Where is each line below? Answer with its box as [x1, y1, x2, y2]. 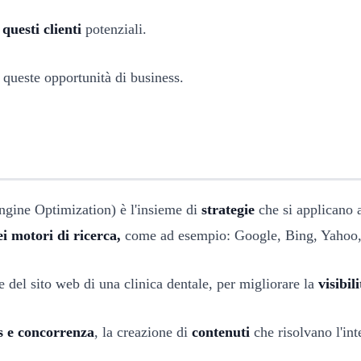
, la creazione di [94, 323, 192, 340]
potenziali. [81, 20, 147, 37]
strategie [201, 201, 255, 218]
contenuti [192, 323, 250, 340]
